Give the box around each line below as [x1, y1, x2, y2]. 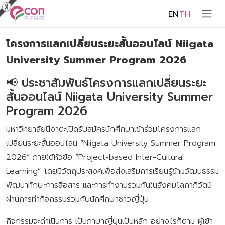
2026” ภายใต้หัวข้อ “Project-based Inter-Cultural [6, 151, 184, 163]
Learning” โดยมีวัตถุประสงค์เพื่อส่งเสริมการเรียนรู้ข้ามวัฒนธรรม [6, 165, 219, 177]
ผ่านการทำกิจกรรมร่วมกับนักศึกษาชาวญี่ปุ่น [6, 193, 149, 205]
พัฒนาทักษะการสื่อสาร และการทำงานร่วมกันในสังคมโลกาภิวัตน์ [6, 179, 212, 191]
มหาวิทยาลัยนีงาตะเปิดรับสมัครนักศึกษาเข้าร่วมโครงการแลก [6, 123, 201, 135]
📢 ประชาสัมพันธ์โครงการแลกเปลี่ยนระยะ [6, 73, 207, 92]
